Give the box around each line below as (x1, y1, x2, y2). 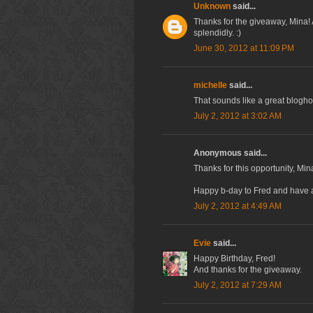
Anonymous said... (194, 148, 267, 159)
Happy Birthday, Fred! (194, 254, 275, 264)
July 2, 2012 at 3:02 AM (194, 111, 282, 122)
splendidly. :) (194, 28, 241, 38)
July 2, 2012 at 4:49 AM (194, 201, 282, 212)
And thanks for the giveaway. (194, 265, 302, 275)
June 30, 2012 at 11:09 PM (194, 43, 294, 54)
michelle (194, 80, 227, 91)
